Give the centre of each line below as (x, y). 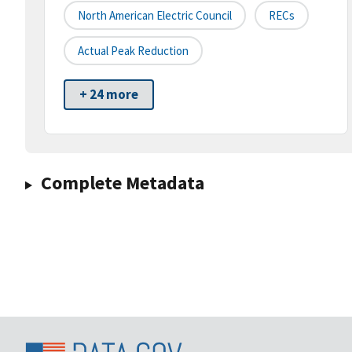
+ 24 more (109, 95)
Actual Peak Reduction (133, 51)
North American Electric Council (155, 16)
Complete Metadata (122, 183)
